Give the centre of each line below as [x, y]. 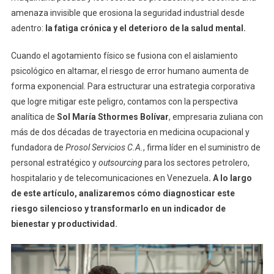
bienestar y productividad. [64, 224]
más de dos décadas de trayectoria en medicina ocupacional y [130, 132]
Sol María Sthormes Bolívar [113, 117]
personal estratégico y [54, 163]
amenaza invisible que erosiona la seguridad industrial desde [128, 13]
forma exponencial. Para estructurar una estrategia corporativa [133, 87]
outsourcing [120, 163]
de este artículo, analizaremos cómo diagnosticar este [123, 194]
